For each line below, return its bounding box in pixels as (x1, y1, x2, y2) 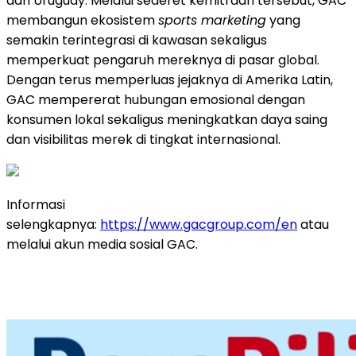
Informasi (6, 195, 65, 214)
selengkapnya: (6, 215, 100, 234)
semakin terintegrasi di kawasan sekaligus (6, 30, 267, 49)
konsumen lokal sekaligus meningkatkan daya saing (6, 110, 327, 129)
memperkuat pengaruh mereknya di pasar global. (6, 50, 319, 69)
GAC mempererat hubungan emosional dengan (6, 90, 305, 109)
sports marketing (158, 10, 266, 29)
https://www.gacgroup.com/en (100, 215, 297, 234)
